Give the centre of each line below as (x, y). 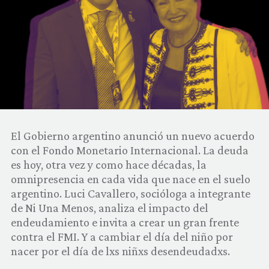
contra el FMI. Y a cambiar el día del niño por (122, 236)
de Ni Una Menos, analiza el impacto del (110, 207)
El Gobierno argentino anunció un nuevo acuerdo (133, 135)
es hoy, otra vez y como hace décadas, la (109, 164)
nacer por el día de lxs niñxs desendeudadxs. (120, 251)
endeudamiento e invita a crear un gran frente (125, 222)
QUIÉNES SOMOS (42, 38)
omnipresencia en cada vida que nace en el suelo (131, 179)
